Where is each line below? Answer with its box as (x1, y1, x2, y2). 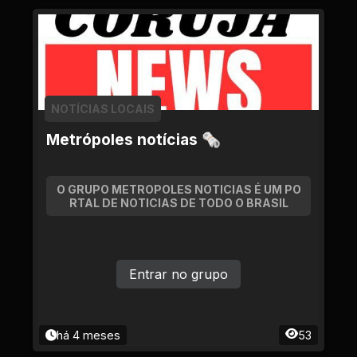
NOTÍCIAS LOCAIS (51, 102, 155, 116)
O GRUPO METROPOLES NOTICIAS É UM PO (56, 182, 301, 196)
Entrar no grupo (129, 266, 228, 282)
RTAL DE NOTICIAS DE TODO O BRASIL (69, 196, 288, 210)
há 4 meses (57, 328, 120, 342)
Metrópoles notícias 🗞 (46, 130, 221, 149)
